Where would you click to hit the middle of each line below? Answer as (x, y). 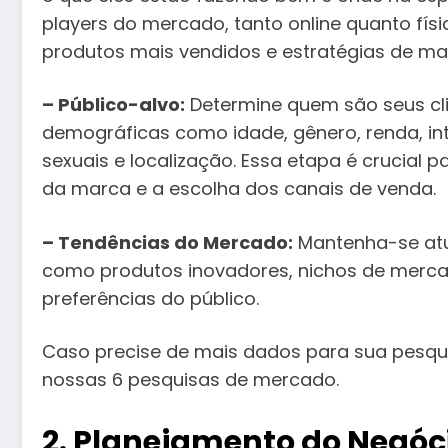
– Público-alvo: (113, 105)
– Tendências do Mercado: (167, 242)
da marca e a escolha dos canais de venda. (239, 189)
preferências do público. (150, 298)
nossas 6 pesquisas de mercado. (190, 380)
